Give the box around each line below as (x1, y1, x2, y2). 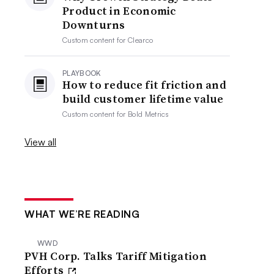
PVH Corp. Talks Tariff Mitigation (24, 248, 207, 264)
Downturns (62, 17, 125, 32)
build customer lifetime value (62, 91, 224, 106)
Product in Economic (62, 3, 176, 18)
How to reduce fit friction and (62, 77, 227, 92)
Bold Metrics (128, 109, 169, 119)
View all (24, 136, 57, 148)
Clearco (128, 35, 154, 45)
